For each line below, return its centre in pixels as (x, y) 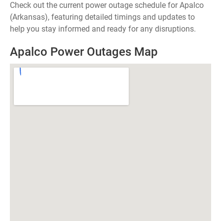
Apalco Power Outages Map (84, 52)
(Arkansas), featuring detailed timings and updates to (102, 17)
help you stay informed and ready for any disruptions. (103, 29)
